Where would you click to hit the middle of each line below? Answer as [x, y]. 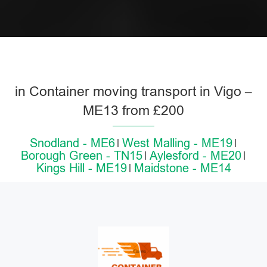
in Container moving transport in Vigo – [133, 91]
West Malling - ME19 [177, 143]
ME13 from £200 [133, 110]
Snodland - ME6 [72, 143]
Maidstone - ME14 [182, 168]
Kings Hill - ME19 [81, 168]
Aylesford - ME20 [195, 156]
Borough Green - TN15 [82, 156]
